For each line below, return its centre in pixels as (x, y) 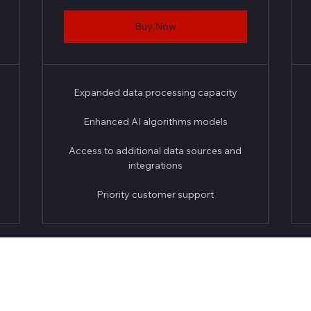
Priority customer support (155, 194)
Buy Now (155, 26)
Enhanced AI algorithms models (155, 121)
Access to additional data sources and (155, 151)
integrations (155, 165)
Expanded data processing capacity (155, 92)
